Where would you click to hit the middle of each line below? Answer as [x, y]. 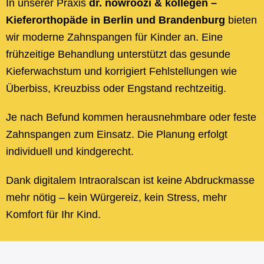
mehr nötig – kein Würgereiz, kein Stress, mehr [116, 197]
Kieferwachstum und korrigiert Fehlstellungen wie [121, 71]
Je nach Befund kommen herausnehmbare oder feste [131, 117]
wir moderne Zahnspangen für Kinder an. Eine [114, 37]
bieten [241, 20]
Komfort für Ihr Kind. [53, 214]
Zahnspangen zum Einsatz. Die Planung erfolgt [117, 134]
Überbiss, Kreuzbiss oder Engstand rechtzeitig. [116, 88]
